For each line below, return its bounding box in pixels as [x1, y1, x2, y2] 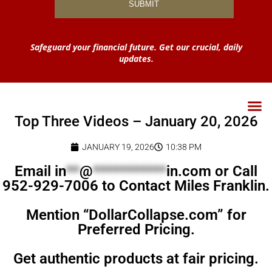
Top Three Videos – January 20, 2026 [14, 112, 258, 130]
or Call [211, 162, 257, 180]
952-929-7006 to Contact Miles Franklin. [2, 177, 270, 194]
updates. [118, 52, 154, 64]
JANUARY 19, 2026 [82, 141, 154, 152]
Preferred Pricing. [77, 220, 195, 238]
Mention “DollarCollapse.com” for [25, 206, 246, 223]
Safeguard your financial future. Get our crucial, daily [30, 41, 242, 53]
